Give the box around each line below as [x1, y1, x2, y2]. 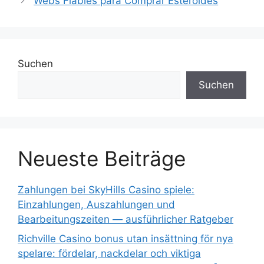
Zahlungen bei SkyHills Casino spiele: [18, 183, 194, 196]
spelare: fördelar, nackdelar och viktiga [18, 247, 201, 260]
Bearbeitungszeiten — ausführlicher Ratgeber [18, 213, 233, 225]
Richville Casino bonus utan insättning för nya [18, 233, 233, 245]
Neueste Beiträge [18, 146, 186, 171]
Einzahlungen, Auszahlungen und [18, 198, 175, 210]
